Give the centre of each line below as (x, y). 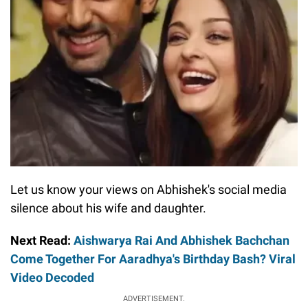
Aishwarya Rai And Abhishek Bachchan (181, 241)
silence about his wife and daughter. (108, 208)
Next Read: (42, 241)
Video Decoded (52, 278)
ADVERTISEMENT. (154, 299)
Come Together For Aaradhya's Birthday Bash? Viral (153, 259)
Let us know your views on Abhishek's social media (148, 190)
